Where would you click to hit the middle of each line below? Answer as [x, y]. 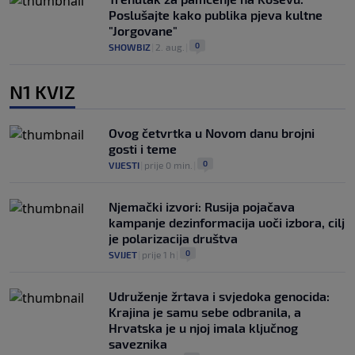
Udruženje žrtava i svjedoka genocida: [219, 296]
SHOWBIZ [130, 47]
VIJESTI [124, 165]
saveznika [138, 344]
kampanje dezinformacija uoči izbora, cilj [227, 223]
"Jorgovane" [143, 31]
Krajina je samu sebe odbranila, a [205, 312]
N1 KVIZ [42, 92]
